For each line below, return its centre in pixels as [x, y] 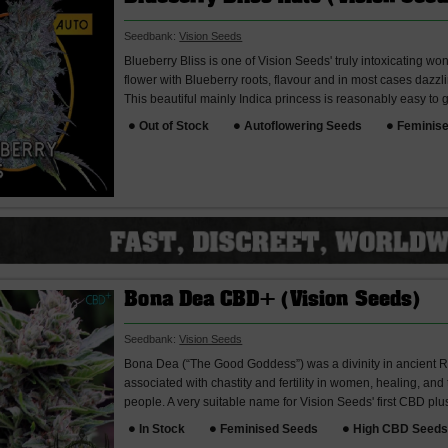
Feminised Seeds [269, 428]
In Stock [162, 428]
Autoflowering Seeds [303, 126]
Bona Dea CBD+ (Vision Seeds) [273, 301]
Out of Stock [174, 126]
